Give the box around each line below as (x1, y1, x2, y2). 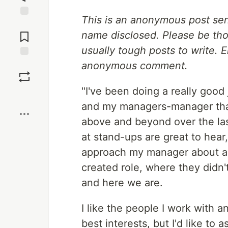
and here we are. (81, 177, 163, 189)
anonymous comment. (81, 60, 188, 72)
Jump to (11, 19, 38, 28)
